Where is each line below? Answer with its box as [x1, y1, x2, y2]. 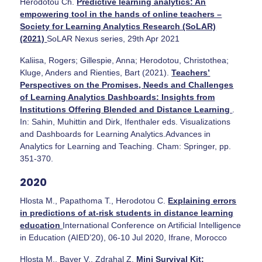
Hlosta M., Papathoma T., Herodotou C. [20, 195, 168, 205]
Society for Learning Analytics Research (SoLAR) [20, 21, 216, 31]
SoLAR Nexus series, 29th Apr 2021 [47, 33, 180, 43]
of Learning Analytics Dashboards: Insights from [20, 92, 215, 102]
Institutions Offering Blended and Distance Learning [20, 104, 233, 114]
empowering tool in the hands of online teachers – [20, 9, 222, 19]
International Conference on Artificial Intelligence [63, 220, 242, 230]
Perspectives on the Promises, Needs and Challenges [20, 80, 234, 89]
